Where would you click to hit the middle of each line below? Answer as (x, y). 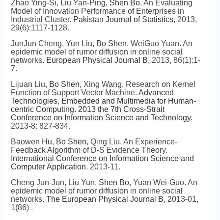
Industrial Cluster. (42, 19)
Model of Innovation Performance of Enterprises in (97, 11)
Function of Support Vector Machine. (74, 93)
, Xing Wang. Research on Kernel (137, 84)
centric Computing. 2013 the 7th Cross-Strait (87, 109)
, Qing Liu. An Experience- (132, 142)
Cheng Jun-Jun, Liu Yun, (55, 182)
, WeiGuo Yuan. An (159, 43)
